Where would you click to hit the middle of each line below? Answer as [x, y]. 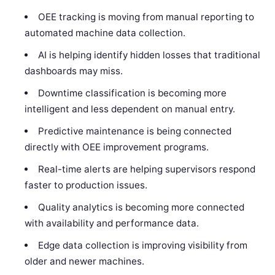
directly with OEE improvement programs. [117, 147]
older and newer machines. [85, 261]
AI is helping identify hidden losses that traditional [149, 55]
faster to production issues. [86, 185]
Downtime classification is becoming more [132, 93]
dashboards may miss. [74, 71]
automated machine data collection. [105, 33]
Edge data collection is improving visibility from [142, 246]
